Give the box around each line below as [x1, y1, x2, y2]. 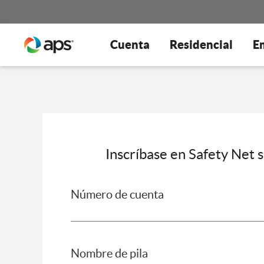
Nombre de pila [71, 247, 148, 260]
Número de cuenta [71, 188, 164, 201]
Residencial [170, 38, 233, 51]
